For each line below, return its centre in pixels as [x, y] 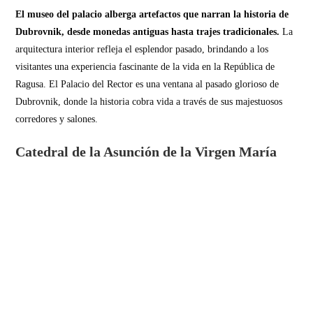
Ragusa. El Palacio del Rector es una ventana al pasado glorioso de [147, 84]
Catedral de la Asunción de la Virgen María [146, 151]
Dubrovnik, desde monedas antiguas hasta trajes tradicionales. [148, 31]
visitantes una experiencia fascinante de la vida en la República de [145, 66]
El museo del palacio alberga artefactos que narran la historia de [152, 14]
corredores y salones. [57, 119]
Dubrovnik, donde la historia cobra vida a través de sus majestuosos [149, 101]
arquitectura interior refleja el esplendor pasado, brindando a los [142, 49]
